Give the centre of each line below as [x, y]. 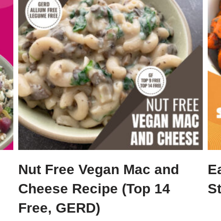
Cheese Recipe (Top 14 [94, 188]
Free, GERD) [59, 208]
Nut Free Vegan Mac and [99, 169]
